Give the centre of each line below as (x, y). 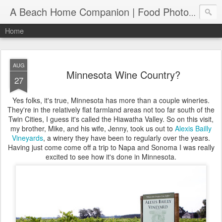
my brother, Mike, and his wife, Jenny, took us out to (93, 128)
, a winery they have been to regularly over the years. (127, 138)
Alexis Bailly (193, 128)
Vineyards (28, 138)
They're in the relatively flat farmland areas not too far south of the (111, 110)
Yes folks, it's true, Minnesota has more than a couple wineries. (111, 100)
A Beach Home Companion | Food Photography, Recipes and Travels (192, 13)
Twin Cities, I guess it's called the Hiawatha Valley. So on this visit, (111, 119)
